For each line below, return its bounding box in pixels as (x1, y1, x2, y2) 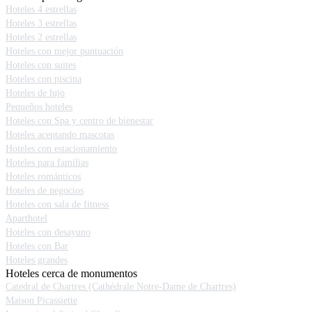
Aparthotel (6, 213, 47, 224)
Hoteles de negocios (6, 185, 84, 196)
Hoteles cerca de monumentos (6, 267, 137, 280)
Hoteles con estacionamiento (6, 143, 117, 155)
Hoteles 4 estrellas (6, 4, 77, 15)
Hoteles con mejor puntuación (6, 46, 123, 57)
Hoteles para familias (6, 157, 88, 169)
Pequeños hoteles (6, 102, 72, 113)
